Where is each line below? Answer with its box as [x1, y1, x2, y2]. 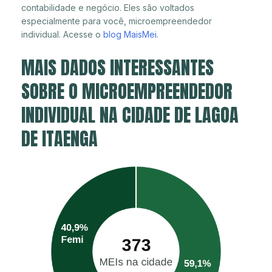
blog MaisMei [103, 29, 157, 39]
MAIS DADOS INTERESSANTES [21, 53, 214, 81]
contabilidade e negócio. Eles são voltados [21, 2, 194, 13]
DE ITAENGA [21, 124, 98, 152]
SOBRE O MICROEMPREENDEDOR [21, 77, 233, 105]
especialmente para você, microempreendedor [21, 15, 212, 26]
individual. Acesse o [21, 29, 103, 39]
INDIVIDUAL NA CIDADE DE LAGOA [21, 101, 239, 129]
